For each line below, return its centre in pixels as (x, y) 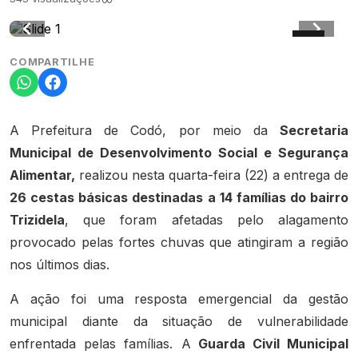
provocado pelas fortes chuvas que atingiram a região (179, 243)
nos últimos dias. (60, 265)
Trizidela (37, 220)
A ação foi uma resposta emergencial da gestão (179, 299)
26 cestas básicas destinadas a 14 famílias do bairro (179, 198)
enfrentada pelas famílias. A (100, 344)
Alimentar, (42, 175)
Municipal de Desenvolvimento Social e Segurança (179, 153)
